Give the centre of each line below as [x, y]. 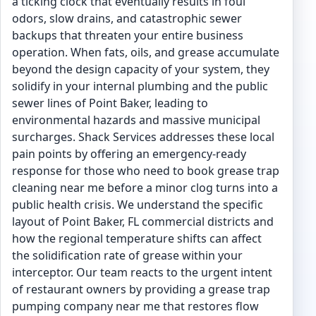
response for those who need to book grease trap [146, 171]
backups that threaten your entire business [128, 35]
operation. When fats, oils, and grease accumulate [146, 52]
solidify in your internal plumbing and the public [140, 86]
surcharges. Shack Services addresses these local [143, 137]
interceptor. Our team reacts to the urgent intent [142, 272]
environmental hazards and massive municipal [136, 120]
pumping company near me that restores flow [135, 306]
